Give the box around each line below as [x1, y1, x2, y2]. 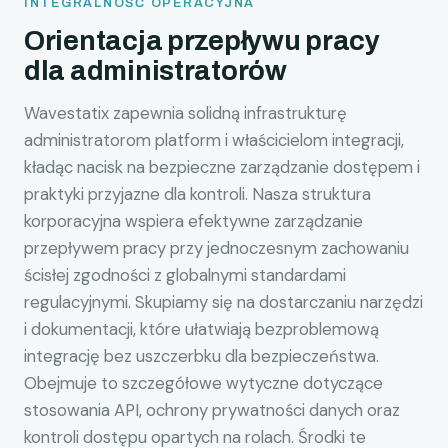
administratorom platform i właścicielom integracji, [24, 128, 404, 151]
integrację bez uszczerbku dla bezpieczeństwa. [24, 344, 379, 367]
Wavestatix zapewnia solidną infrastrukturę [24, 101, 347, 124]
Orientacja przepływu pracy [24, 26, 380, 57]
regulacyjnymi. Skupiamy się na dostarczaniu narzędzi [24, 290, 423, 313]
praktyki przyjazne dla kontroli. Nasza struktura [24, 182, 371, 205]
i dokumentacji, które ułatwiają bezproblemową [24, 317, 379, 340]
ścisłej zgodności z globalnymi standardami [24, 263, 346, 286]
